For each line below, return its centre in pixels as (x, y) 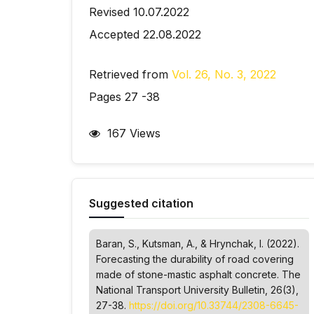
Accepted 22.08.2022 (145, 34)
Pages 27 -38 (124, 97)
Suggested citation (141, 203)
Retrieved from (130, 74)
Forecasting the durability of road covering (195, 259)
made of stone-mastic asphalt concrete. (189, 274)
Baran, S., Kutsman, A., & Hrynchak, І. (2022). (198, 244)
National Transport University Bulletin (180, 290)
